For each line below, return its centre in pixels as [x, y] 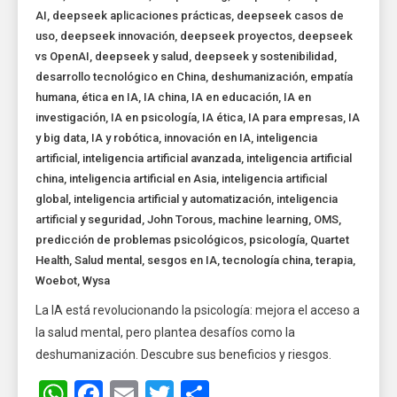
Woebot [57, 281]
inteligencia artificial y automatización [173, 199]
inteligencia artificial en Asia [143, 179]
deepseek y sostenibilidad [265, 57]
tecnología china [267, 261]
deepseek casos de [291, 16]
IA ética [223, 118]
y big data [61, 138]
